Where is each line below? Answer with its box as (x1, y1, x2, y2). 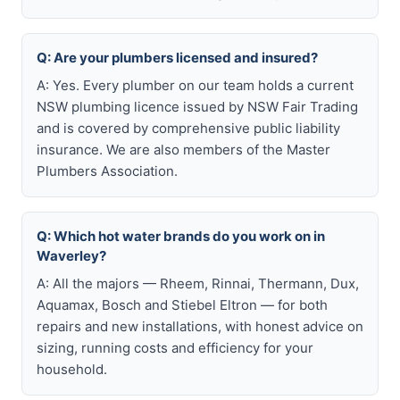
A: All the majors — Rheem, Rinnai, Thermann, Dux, (37, 275, 359, 292)
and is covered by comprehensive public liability (37, 120, 340, 137)
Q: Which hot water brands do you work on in (37, 228, 325, 245)
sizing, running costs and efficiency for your (37, 339, 313, 356)
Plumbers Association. (37, 162, 178, 179)
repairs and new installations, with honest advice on (37, 318, 363, 335)
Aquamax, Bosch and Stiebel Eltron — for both (37, 296, 328, 313)
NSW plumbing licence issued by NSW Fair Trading (37, 98, 358, 115)
